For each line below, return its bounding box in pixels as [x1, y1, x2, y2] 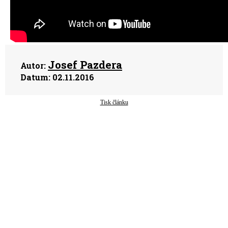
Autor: [20, 60, 46, 71]
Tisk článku [100, 99, 128, 106]
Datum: [20, 72, 50, 82]
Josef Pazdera [48, 58, 122, 72]
